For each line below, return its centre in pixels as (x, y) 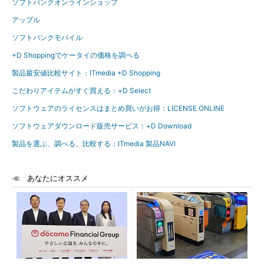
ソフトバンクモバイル (47, 37)
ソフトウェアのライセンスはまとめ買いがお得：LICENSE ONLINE (118, 108)
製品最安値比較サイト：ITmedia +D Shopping (86, 73)
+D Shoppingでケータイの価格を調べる (76, 55)
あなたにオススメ (58, 178)
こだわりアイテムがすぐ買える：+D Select (81, 90)
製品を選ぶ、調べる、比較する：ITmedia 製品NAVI (94, 143)
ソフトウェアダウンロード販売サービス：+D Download (102, 126)
